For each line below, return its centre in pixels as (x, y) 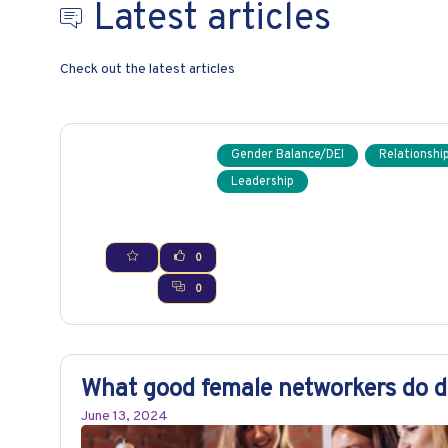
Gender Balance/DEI (288, 155)
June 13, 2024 (124, 416)
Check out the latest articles (147, 69)
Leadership (263, 181)
